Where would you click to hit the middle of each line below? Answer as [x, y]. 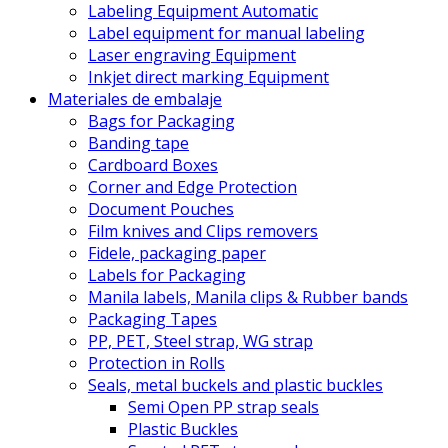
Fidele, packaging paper [177, 253]
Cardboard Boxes [153, 165]
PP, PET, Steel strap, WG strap [200, 341]
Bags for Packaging [161, 121]
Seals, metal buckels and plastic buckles [235, 385]
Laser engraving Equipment [192, 55]
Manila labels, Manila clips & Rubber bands [248, 297]
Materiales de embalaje [135, 99]
